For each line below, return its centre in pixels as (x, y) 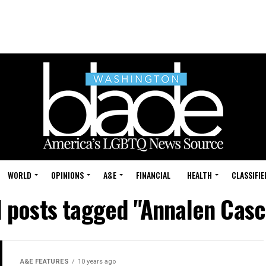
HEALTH (199, 175)
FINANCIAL (153, 175)
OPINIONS (67, 175)
